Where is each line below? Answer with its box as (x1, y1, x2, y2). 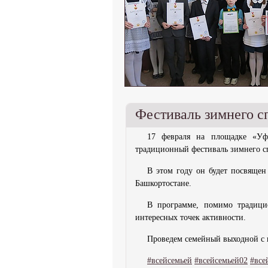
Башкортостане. (135, 179, 191, 188)
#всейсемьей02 (194, 256, 248, 265)
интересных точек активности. (135, 213, 246, 222)
